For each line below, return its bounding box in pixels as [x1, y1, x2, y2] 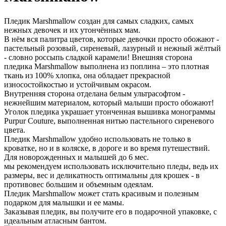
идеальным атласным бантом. [4, 216, 106, 225]
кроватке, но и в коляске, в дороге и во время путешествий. [4, 143, 210, 152]
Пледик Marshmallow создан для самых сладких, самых [4, 16, 194, 25]
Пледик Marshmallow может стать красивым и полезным [4, 189, 199, 198]
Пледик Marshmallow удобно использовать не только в [4, 134, 191, 143]
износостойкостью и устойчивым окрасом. [4, 80, 151, 89]
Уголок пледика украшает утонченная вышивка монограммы [4, 107, 215, 116]
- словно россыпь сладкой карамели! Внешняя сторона [4, 52, 192, 62]
